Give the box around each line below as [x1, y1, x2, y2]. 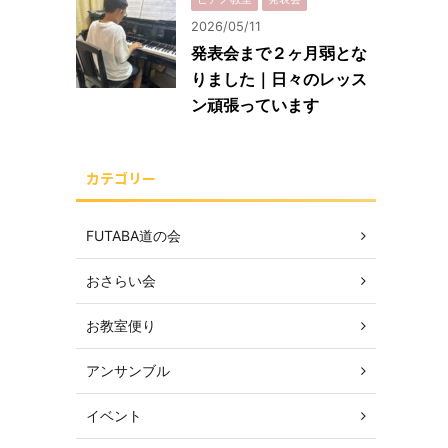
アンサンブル [86, 362, 170, 379]
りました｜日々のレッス [191, 69, 367, 89]
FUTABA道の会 [86, 227, 181, 244]
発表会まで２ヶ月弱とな [191, 43, 367, 63]
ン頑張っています [191, 95, 319, 115]
